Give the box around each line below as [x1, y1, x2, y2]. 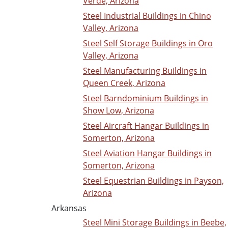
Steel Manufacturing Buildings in [83, 65, 207, 77]
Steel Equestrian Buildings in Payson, [83, 175, 224, 187]
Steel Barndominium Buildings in [83, 93, 208, 104]
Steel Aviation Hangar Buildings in [83, 148, 212, 159]
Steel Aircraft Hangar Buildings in [83, 120, 209, 132]
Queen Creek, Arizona [83, 77, 165, 89]
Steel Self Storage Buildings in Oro [83, 38, 213, 49]
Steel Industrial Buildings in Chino [83, 10, 211, 22]
